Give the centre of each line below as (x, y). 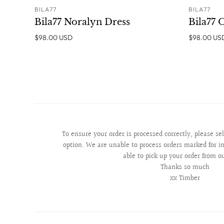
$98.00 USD (53, 37)
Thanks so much (185, 167)
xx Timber (185, 178)
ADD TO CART (141, 14)
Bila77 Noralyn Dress (82, 22)
